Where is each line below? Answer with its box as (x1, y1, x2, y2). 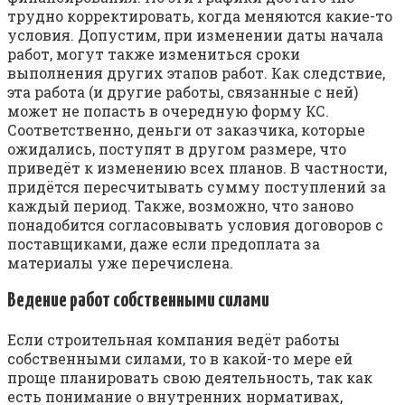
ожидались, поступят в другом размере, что (7, 139, 346, 159)
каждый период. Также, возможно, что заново (7, 196, 353, 216)
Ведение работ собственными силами (7, 290, 269, 312)
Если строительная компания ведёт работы (7, 330, 340, 350)
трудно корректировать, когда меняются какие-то (7, 6, 392, 26)
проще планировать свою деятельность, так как (7, 368, 372, 388)
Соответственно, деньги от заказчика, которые (7, 120, 365, 140)
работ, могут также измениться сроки (7, 44, 300, 64)
